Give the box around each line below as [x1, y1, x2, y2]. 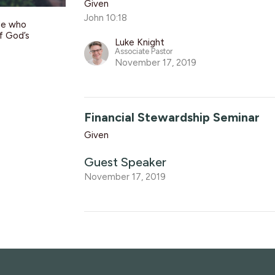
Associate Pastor [115, 46, 173, 56]
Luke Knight [115, 36, 165, 48]
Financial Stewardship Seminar [84, 109, 260, 125]
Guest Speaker [84, 154, 167, 169]
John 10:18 [84, 12, 128, 23]
